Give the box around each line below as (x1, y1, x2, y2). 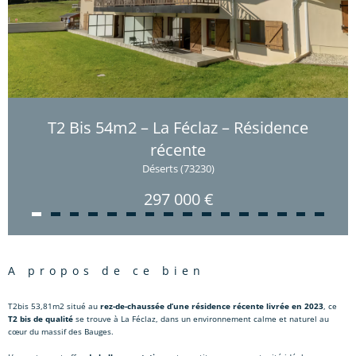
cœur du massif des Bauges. (8, 325, 114, 337)
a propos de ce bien (20, 262, 205, 278)
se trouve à (73, 312, 121, 324)
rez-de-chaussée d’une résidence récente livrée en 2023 (100, 300, 323, 311)
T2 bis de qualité (8, 312, 73, 324)
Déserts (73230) (141, 161, 215, 176)
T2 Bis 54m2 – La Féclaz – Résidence (48, 116, 308, 138)
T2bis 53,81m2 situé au (8, 300, 100, 311)
